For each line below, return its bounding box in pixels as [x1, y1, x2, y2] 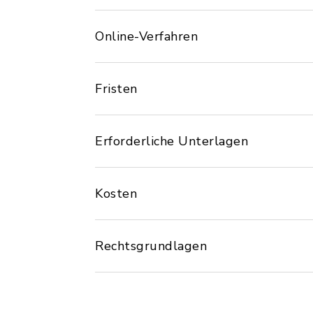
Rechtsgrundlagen [95, 238, 207, 254]
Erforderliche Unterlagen [95, 133, 248, 150]
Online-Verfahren [95, 28, 198, 45]
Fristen [95, 80, 138, 97]
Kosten [95, 185, 137, 202]
